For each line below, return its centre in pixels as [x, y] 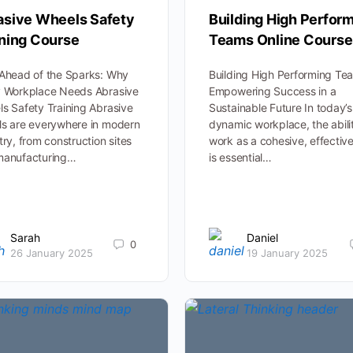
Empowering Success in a [272, 91]
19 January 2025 [287, 253]
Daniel [262, 237]
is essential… [240, 158]
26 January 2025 [51, 253]
